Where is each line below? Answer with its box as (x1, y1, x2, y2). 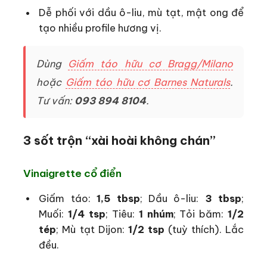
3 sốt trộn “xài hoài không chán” (23, 132, 216, 148)
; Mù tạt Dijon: (56, 222, 128, 235)
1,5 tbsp (97, 191, 140, 204)
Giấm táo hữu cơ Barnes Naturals (65, 75, 230, 88)
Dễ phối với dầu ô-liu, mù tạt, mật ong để (39, 6, 244, 19)
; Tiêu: (105, 207, 139, 220)
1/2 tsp (128, 222, 164, 235)
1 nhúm (138, 207, 173, 220)
